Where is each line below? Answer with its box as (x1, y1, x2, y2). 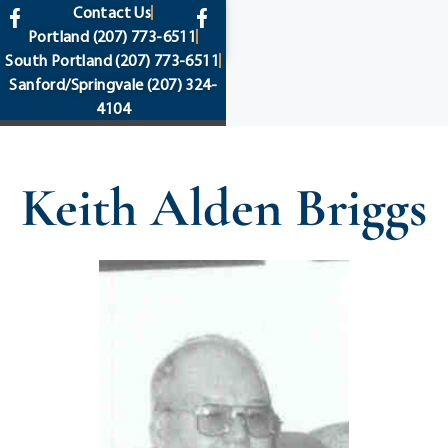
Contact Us (73, 2, 152, 22)
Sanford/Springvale (9, 74, 144, 94)
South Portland (5, 50, 112, 70)
